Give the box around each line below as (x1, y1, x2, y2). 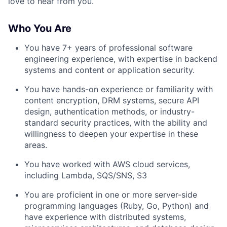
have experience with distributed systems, (24, 212, 186, 222)
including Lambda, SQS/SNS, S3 (24, 170, 147, 181)
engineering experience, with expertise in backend (24, 54, 217, 64)
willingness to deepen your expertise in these (24, 129, 198, 139)
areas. (24, 140, 47, 150)
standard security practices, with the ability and (24, 118, 207, 128)
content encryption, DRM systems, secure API (24, 95, 199, 106)
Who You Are (8, 22, 71, 35)
